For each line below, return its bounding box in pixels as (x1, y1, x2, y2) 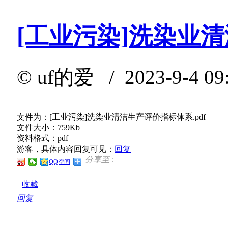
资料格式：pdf (17, 133, 68, 142)
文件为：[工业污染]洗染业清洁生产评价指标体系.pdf (17, 112, 206, 121)
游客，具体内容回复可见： (17, 144, 115, 153)
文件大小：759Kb (17, 123, 80, 132)
